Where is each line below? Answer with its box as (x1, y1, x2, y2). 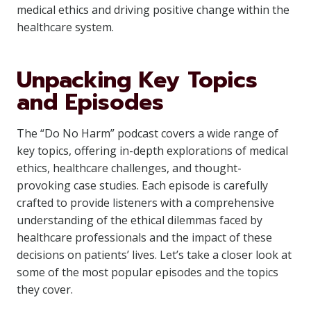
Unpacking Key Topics (17, 63, 258, 97)
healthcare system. (17, 19, 114, 35)
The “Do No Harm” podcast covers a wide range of (17, 126, 278, 141)
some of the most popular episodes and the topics (17, 264, 278, 280)
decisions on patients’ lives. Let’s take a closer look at (17, 247, 292, 262)
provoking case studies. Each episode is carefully (17, 178, 268, 193)
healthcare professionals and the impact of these (17, 230, 272, 245)
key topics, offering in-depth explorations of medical (17, 143, 288, 158)
